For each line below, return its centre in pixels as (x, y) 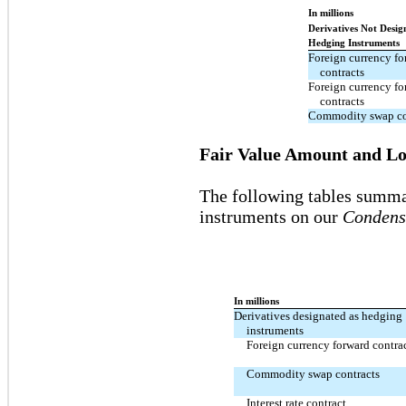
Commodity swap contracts (313, 373)
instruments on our (271, 216)
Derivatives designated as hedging (319, 315)
